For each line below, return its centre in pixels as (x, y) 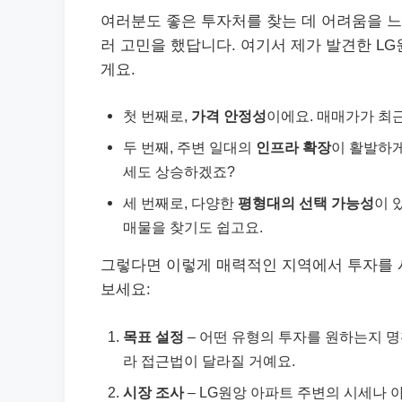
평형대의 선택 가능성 (306, 203)
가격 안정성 (229, 116)
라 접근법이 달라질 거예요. (209, 360)
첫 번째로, (157, 116)
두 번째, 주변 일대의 (189, 147)
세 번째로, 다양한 (180, 203)
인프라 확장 (293, 147)
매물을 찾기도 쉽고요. (193, 227)
